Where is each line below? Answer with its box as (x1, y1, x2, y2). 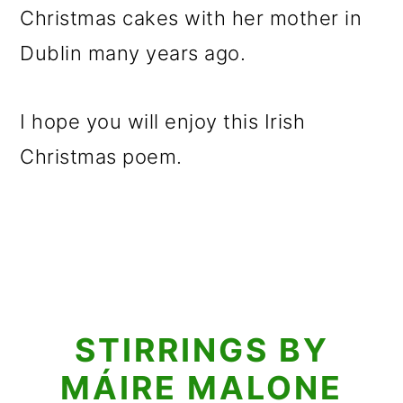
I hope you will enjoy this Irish (20, 110, 306, 133)
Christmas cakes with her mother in (20, 6, 363, 30)
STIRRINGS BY (74, 330, 329, 370)
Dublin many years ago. (20, 41, 246, 65)
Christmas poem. (20, 145, 183, 168)
